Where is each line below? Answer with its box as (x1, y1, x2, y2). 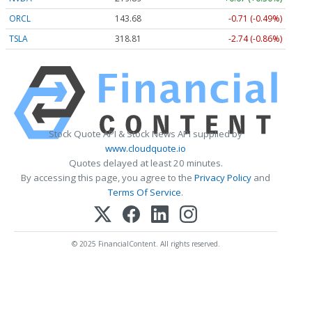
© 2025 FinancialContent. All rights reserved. (71, 239, 220, 249)
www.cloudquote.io (105, 141, 186, 155)
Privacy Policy (194, 171, 251, 184)
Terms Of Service (108, 185, 181, 198)
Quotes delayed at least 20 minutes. (68, 156, 223, 169)
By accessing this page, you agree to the (21, 171, 194, 184)
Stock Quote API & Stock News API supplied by (49, 127, 242, 140)
